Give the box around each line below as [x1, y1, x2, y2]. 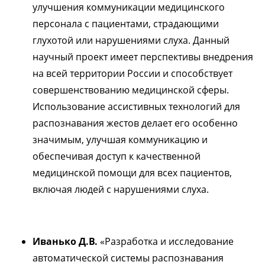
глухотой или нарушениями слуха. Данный [33, 34, 230, 47]
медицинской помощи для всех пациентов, [33, 166, 232, 179]
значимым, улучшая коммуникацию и [33, 133, 208, 146]
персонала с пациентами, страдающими [33, 17, 219, 30]
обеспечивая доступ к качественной [33, 150, 201, 163]
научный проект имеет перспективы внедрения [33, 50, 253, 63]
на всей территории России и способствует [33, 67, 232, 80]
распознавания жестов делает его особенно [33, 117, 238, 130]
